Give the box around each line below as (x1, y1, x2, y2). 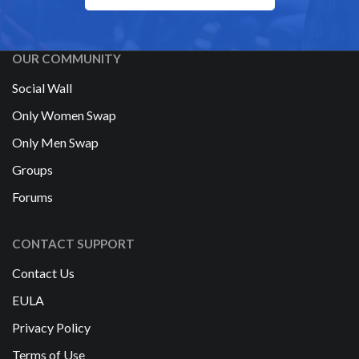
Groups (12, 161, 53, 177)
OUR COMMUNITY (12, 51, 121, 67)
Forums (12, 188, 53, 204)
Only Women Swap (12, 107, 116, 123)
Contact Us (12, 265, 75, 281)
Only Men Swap (12, 135, 99, 151)
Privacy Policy (12, 320, 91, 336)
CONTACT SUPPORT (12, 236, 135, 252)
